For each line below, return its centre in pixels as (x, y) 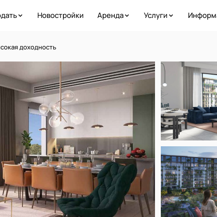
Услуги (155, 15)
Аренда (110, 15)
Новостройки (60, 15)
